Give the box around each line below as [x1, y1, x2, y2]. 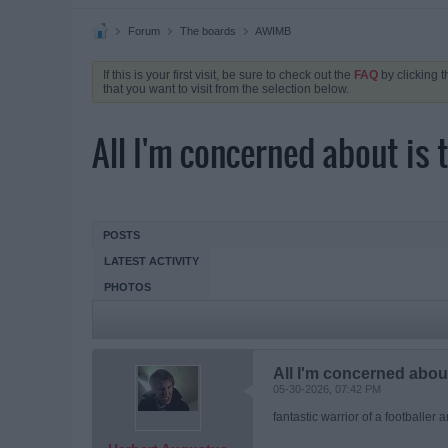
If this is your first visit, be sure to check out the [103, 68, 354, 82]
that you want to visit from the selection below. [103, 82, 349, 96]
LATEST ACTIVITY [104, 255, 199, 267]
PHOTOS [104, 281, 151, 293]
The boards [180, 25, 236, 37]
